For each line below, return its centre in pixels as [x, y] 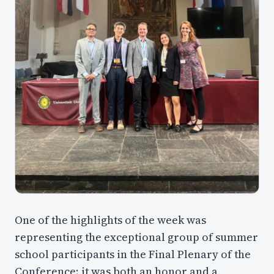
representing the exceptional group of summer [136, 237]
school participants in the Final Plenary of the [133, 254]
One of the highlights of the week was [110, 220]
